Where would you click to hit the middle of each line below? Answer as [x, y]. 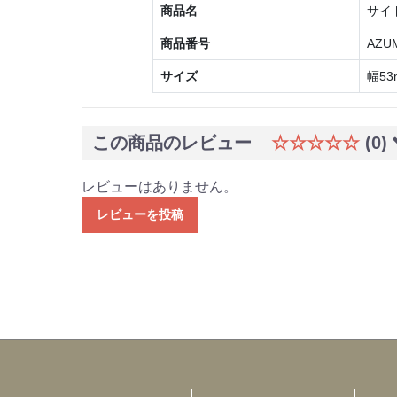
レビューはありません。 [160, 186]
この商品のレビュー [175, 142]
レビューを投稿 [140, 214]
